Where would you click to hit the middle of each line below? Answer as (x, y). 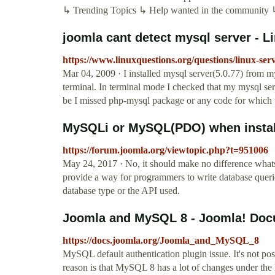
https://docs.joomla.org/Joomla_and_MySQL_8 (161, 241)
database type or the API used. (121, 191)
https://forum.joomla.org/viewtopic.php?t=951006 (165, 150)
